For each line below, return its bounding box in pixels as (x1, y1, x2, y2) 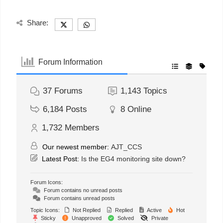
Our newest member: (40, 143, 111, 151)
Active (146, 207, 162, 214)
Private (150, 215, 168, 222)
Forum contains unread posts (42, 195, 115, 202)
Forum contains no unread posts (42, 187, 122, 194)
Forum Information (38, 57, 103, 66)
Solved (116, 215, 134, 222)
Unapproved (70, 215, 102, 222)
